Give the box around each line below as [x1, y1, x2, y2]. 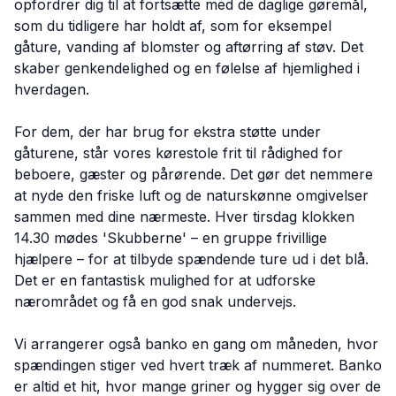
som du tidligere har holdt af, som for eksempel [14, 17, 331, 34]
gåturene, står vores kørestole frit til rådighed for [14, 144, 343, 162]
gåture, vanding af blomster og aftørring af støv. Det [14, 38, 363, 56]
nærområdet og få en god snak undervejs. [14, 293, 296, 310]
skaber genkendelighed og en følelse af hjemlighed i [14, 59, 360, 77]
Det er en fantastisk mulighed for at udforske [14, 271, 316, 289]
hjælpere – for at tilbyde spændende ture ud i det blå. [14, 250, 369, 268]
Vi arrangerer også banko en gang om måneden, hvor [14, 335, 378, 353]
